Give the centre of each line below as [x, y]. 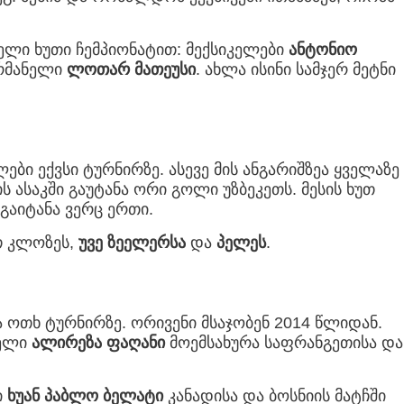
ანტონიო [323, 50]
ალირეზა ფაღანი [98, 343]
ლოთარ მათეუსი [131, 70]
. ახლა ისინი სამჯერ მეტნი [296, 70]
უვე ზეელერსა [132, 243]
